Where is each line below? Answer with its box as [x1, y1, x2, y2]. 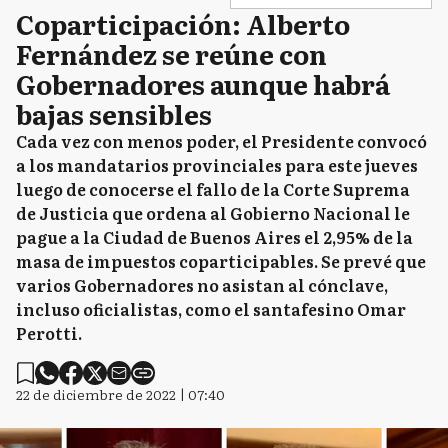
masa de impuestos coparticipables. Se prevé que [16, 249, 426, 273]
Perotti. [16, 321, 82, 345]
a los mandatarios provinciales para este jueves [16, 153, 418, 177]
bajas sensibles [16, 94, 212, 133]
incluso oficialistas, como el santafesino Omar [16, 297, 406, 321]
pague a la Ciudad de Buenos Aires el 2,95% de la [16, 225, 413, 249]
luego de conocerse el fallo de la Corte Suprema [16, 177, 410, 201]
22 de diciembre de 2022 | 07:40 [16, 384, 225, 404]
